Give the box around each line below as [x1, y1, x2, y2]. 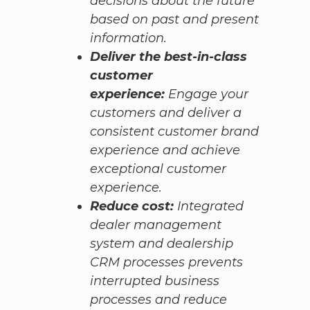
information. [89, 30, 167, 46]
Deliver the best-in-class [89, 49, 247, 65]
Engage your [167, 86, 248, 102]
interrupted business [89, 273, 219, 289]
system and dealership [89, 236, 233, 252]
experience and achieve [89, 143, 240, 158]
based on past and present [89, 12, 259, 28]
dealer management [89, 217, 221, 233]
